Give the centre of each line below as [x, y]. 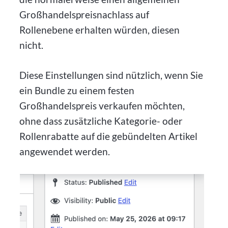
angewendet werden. [65, 152]
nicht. [32, 45]
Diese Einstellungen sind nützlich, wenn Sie [111, 75]
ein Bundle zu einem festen [77, 91]
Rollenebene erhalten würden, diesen [100, 30]
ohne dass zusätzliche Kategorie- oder [101, 121]
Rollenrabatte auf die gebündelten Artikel [109, 136]
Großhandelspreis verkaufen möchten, [102, 106]
